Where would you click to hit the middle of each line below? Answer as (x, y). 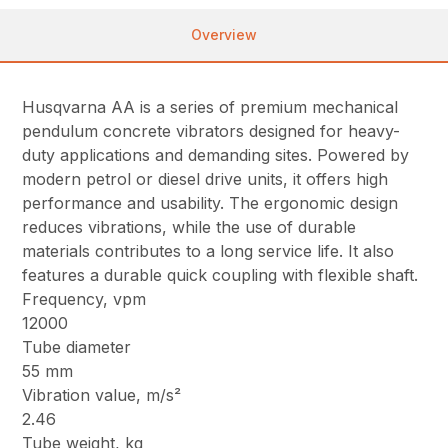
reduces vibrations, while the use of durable (189, 226)
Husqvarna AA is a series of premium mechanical (210, 106)
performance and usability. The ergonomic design (210, 202)
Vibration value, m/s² (102, 394)
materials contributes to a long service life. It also (208, 250)
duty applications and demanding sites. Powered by (216, 154)
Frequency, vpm (84, 298)
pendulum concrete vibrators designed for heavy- (211, 130)
